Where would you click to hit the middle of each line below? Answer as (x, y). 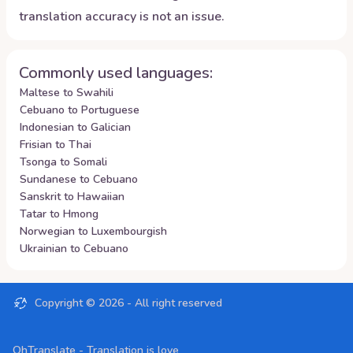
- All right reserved (173, 303)
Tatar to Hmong (59, 214)
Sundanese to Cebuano (79, 179)
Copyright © (67, 303)
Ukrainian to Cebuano (74, 249)
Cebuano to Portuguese (80, 110)
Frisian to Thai (56, 145)
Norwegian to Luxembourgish (93, 231)
